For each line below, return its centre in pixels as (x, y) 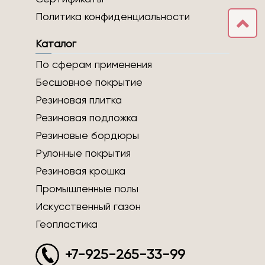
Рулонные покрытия (83, 154)
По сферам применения (94, 65)
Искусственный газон (88, 207)
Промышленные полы (87, 190)
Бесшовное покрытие (89, 83)
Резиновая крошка (80, 172)
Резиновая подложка (86, 119)
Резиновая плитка (79, 101)
